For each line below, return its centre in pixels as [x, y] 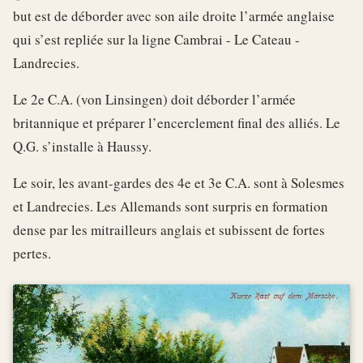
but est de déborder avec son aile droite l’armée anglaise [174, 15]
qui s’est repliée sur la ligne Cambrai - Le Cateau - [156, 39]
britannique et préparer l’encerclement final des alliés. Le [177, 122]
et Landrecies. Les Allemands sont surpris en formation [171, 206]
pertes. [32, 253]
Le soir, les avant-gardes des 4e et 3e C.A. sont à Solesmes [179, 182]
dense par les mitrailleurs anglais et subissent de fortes [169, 229]
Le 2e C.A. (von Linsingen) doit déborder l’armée [154, 99]
